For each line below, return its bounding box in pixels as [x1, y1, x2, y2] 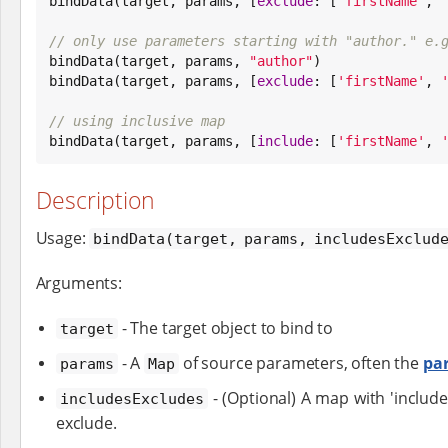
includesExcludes [59, 389, 204, 408]
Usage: [35, 226, 90, 249]
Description [35, 184, 155, 217]
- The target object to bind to [117, 316, 333, 339]
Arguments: [35, 271, 122, 294]
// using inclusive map [49, 112, 226, 129]
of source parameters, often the [179, 351, 423, 374]
